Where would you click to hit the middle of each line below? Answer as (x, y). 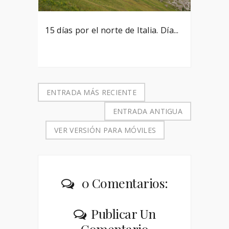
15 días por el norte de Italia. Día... (112, 30)
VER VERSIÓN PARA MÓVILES (105, 130)
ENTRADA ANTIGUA (147, 111)
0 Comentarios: (123, 183)
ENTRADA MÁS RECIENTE (91, 93)
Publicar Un (123, 214)
